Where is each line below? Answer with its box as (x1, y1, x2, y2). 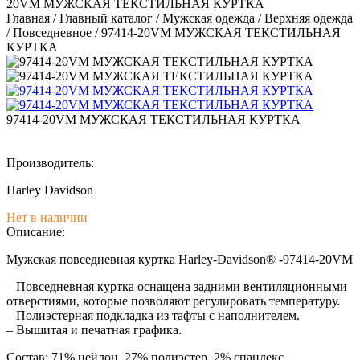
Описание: (6, 225, 65, 239)
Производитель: (6, 156, 94, 170)
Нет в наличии (6, 211, 88, 225)
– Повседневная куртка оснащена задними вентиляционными (6, 280, 347, 294)
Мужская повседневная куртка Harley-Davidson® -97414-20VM (6, 252, 353, 267)
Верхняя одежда (264, 11, 353, 26)
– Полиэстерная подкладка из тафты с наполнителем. (6, 309, 300, 323)
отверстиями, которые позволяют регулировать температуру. (6, 294, 340, 309)
